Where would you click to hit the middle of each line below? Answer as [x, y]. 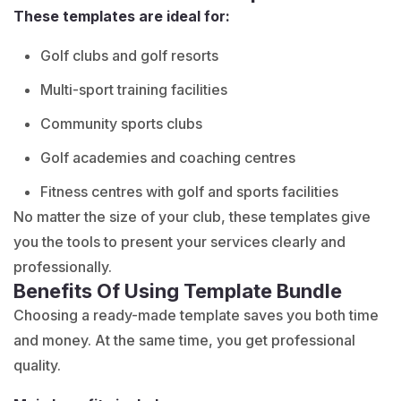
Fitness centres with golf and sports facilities [189, 191]
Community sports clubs [121, 123]
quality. [37, 365]
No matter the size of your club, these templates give [192, 216]
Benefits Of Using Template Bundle [178, 290]
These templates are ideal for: [122, 16]
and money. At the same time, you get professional [184, 340]
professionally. [63, 266]
